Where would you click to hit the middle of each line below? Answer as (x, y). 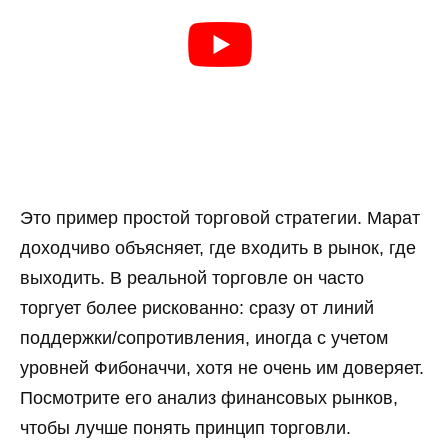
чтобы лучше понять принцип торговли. (185, 427)
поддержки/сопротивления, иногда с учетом (204, 337)
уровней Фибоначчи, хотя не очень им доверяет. (222, 367)
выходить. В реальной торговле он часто (192, 277)
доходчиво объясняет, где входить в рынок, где (218, 247)
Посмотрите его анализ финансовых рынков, (209, 397)
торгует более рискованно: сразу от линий (197, 307)
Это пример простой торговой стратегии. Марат (220, 217)
